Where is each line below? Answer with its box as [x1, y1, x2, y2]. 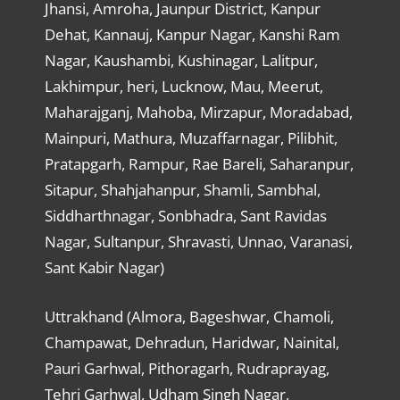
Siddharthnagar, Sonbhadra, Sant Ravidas [44, 205, 327, 227]
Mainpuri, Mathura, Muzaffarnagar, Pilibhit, [44, 128, 337, 149]
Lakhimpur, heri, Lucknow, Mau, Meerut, [44, 76, 323, 97]
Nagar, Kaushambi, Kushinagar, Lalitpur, [44, 50, 318, 71]
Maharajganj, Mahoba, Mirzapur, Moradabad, [44, 102, 353, 123]
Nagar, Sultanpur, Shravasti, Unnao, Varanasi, [44, 231, 353, 253]
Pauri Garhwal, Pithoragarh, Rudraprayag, [44, 357, 329, 379]
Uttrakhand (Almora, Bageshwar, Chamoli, [44, 305, 334, 327]
